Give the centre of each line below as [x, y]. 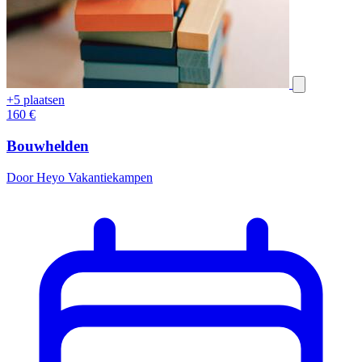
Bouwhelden [48, 146]
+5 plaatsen [36, 100]
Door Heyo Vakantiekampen [80, 177]
